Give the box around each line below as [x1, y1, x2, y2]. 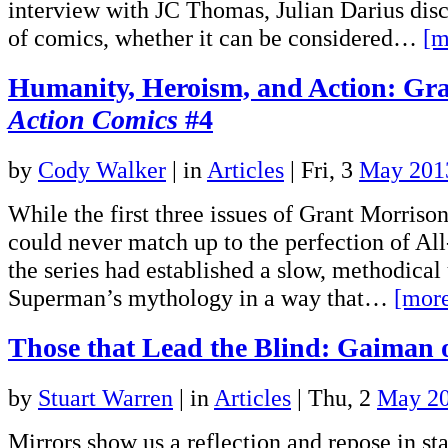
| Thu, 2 [291, 383, 377, 411]
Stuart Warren [38, 383, 173, 411]
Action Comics [8, 103, 178, 135]
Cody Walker [38, 155, 166, 183]
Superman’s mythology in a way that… [8, 283, 394, 311]
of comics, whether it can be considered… [8, 23, 423, 51]
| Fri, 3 [284, 155, 359, 183]
